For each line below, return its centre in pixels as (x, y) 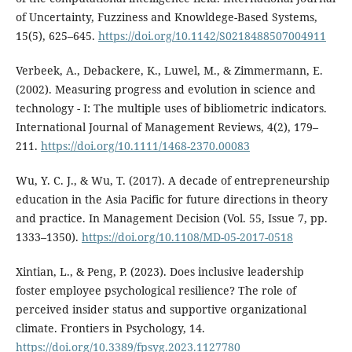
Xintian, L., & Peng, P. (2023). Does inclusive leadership (159, 272)
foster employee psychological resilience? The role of (156, 291)
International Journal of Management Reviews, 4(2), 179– (167, 127)
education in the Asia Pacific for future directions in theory (171, 200)
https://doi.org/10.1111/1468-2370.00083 (145, 146)
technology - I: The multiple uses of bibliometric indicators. (171, 108)
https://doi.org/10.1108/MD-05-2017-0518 (187, 237)
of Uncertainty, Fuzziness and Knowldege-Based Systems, (166, 17)
